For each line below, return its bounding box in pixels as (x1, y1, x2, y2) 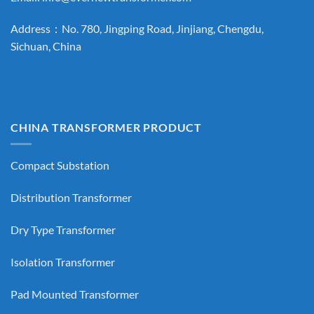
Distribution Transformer (11, 191, 132, 205)
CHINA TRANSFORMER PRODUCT (11, 120, 202, 134)
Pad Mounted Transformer (11, 287, 139, 301)
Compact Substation (11, 158, 109, 172)
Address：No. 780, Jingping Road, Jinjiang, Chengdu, (11, 22, 264, 36)
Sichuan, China (11, 39, 81, 53)
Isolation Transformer (11, 254, 115, 268)
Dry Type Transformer (11, 223, 116, 237)
